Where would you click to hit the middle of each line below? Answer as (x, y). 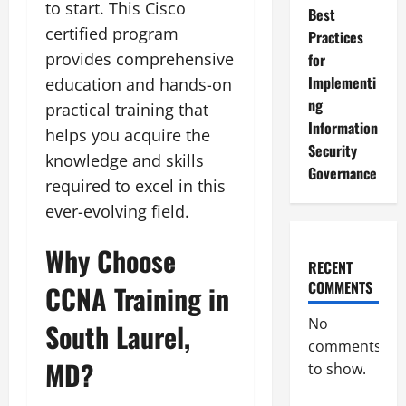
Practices (335, 37)
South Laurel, (118, 336)
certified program (112, 33)
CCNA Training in (137, 298)
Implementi (342, 82)
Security (332, 150)
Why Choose (111, 260)
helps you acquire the (128, 135)
